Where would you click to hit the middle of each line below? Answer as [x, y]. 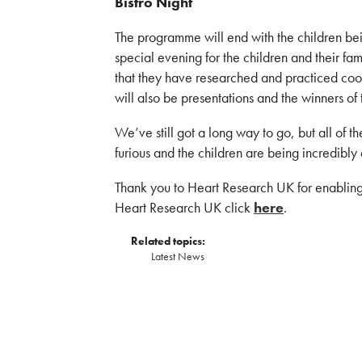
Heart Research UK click [184, 207]
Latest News [178, 256]
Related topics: [168, 241]
